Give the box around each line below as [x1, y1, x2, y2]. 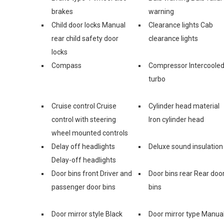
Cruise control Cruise [51, 101, 116, 110]
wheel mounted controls [51, 128, 128, 137]
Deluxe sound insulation [148, 142, 223, 150]
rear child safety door [51, 34, 118, 42]
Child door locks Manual [51, 20, 125, 29]
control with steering [51, 115, 116, 123]
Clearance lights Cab [148, 20, 213, 29]
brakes [51, 7, 73, 15]
